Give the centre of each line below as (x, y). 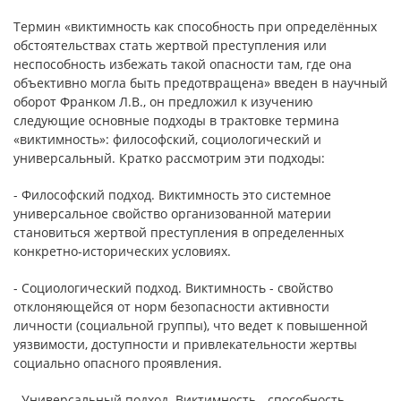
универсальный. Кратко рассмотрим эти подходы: (169, 158)
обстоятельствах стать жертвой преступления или (170, 45)
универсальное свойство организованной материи (172, 213)
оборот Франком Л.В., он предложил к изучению (163, 102)
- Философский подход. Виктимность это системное (172, 195)
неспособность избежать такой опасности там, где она (183, 64)
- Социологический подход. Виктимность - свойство (173, 288)
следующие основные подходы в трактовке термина (176, 120)
